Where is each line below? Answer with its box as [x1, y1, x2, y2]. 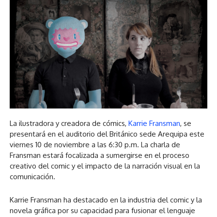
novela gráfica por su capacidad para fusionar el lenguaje [10, 205, 195, 215]
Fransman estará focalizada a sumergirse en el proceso [10, 150, 189, 160]
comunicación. [10, 171, 55, 181]
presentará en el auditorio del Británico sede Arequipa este [10, 129, 204, 139]
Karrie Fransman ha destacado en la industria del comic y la [10, 195, 202, 204]
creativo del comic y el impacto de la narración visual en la [10, 161, 200, 170]
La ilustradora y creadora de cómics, [10, 118, 128, 128]
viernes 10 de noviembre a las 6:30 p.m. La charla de [10, 139, 180, 149]
